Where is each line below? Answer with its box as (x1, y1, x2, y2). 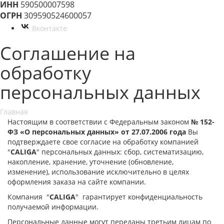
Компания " (7, 192, 49, 201)
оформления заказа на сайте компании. (7, 177, 150, 186)
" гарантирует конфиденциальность (75, 192, 202, 201)
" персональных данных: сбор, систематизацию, (36, 147, 203, 156)
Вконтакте (32, 23, 67, 33)
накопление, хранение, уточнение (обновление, (7, 157, 173, 166)
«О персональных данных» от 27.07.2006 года (18, 127, 186, 136)
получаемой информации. (7, 202, 102, 211)
